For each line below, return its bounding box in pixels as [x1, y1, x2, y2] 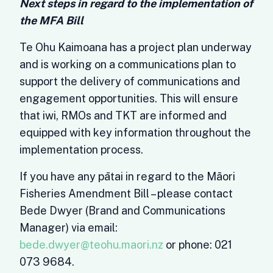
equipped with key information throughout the [19, 126, 251, 139]
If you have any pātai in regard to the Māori [19, 170, 235, 183]
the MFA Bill [19, 14, 83, 27]
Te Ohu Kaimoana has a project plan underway [19, 41, 252, 54]
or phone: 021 [163, 238, 232, 251]
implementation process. [19, 143, 143, 156]
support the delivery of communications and [19, 75, 240, 88]
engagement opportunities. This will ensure [19, 92, 238, 105]
